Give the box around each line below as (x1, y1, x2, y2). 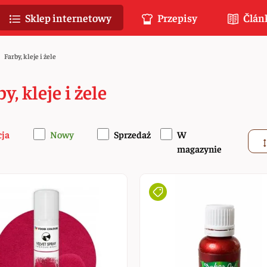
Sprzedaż (113, 128, 151, 140)
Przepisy (156, 11, 197, 24)
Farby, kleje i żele (4, 51, 56, 61)
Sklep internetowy (23, 11, 111, 24)
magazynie (177, 142, 222, 154)
